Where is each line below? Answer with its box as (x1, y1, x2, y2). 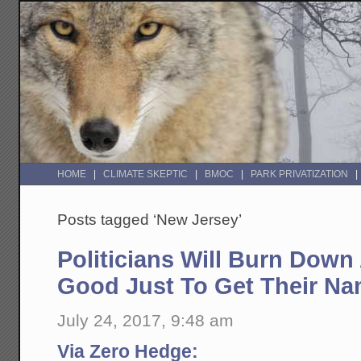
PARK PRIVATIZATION (251, 168, 349, 180)
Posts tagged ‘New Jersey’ (57, 211, 243, 229)
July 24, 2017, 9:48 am (57, 310, 234, 330)
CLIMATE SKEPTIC (103, 168, 189, 180)
